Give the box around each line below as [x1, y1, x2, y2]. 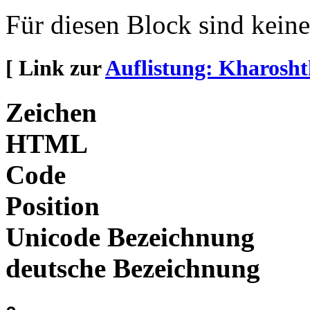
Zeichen [6, 97, 97, 127]
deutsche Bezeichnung [6, 253, 260, 283]
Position [6, 190, 100, 221]
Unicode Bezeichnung [6, 221, 255, 252]
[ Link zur [6, 55, 105, 81]
